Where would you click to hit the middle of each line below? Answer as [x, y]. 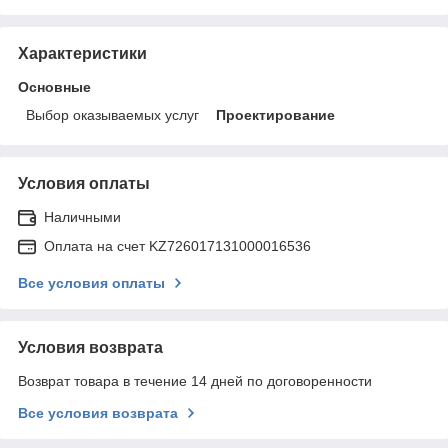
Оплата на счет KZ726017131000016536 [177, 245]
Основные [54, 86]
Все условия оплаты [91, 282]
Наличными [82, 216]
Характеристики [82, 53]
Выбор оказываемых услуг [112, 114]
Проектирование [276, 114]
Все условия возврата [98, 412]
